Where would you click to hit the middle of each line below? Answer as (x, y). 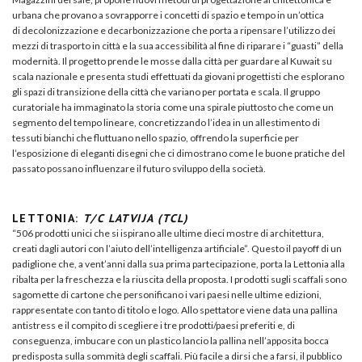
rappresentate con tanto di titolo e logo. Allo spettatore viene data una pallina (175, 309)
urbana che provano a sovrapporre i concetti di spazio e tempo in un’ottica (168, 15)
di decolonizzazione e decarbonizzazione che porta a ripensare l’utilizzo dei (174, 30)
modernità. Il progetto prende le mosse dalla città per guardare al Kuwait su (172, 61)
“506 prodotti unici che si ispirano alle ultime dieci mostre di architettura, (168, 233)
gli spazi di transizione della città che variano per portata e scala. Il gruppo (166, 91)
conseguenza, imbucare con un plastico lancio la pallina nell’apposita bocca (170, 340)
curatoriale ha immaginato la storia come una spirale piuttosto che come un (173, 107)
